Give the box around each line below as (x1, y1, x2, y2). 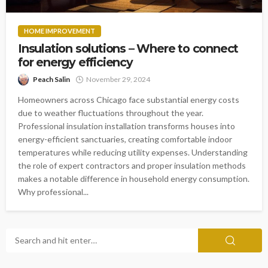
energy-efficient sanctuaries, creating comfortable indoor (18, 133, 232, 144)
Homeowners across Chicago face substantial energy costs (18, 94, 239, 105)
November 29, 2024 (86, 74, 150, 84)
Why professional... (18, 186, 89, 197)
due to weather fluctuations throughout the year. (18, 107, 203, 118)
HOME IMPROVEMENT (24, 26, 95, 35)
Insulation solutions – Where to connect (18, 41, 239, 56)
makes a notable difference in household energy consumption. (18, 173, 249, 184)
